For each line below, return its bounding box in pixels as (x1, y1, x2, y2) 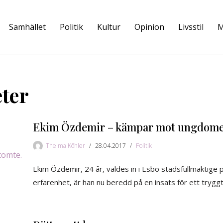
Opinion (134, 21, 164, 33)
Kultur (97, 21, 120, 33)
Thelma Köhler (46, 141, 85, 150)
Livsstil (178, 21, 204, 33)
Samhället (9, 21, 46, 33)
